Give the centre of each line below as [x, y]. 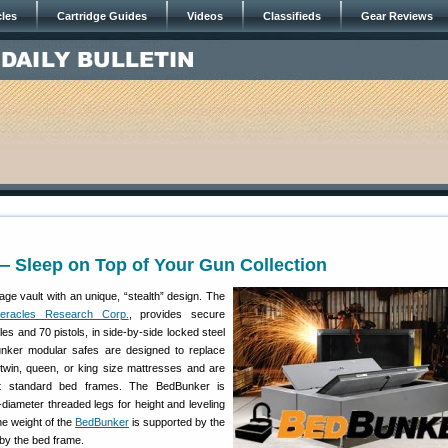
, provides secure [177, 314]
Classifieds [292, 16]
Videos [205, 16]
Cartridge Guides [102, 16]
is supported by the [177, 422]
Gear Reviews [397, 16]
